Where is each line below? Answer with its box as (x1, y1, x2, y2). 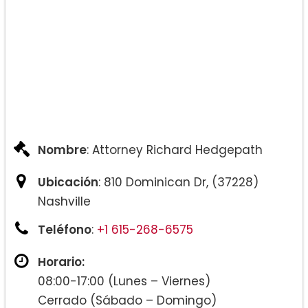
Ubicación (38, 174, 98, 191)
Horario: (38, 254, 85, 271)
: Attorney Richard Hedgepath (87, 142, 263, 159)
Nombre (38, 142, 87, 159)
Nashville (38, 193, 91, 210)
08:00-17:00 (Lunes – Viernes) (38, 273, 210, 290)
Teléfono (38, 221, 91, 239)
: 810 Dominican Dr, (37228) (98, 174, 258, 191)
